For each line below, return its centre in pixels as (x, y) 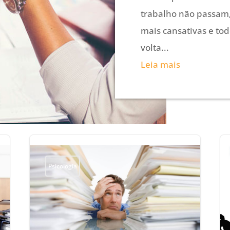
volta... (155, 47)
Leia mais (160, 64)
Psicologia (63, 166)
